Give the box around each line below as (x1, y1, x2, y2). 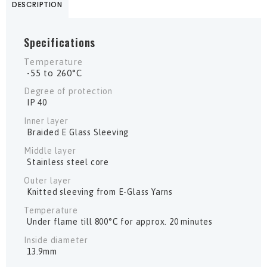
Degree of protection (24, 86, 113, 96)
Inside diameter (24, 235, 88, 245)
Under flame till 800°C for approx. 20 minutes (27, 216, 213, 226)
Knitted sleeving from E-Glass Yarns (27, 187, 173, 197)
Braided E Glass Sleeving (27, 127, 129, 137)
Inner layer (24, 116, 69, 126)
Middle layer (24, 145, 76, 156)
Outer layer (24, 175, 72, 185)
